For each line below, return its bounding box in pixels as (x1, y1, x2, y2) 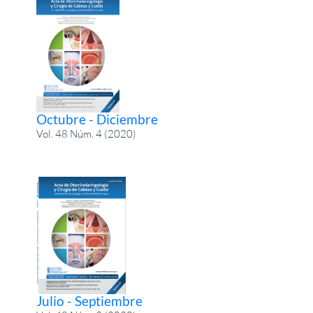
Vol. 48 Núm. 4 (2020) (36, 127, 137, 141)
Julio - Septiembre (36, 292, 143, 309)
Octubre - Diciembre (36, 111, 159, 128)
